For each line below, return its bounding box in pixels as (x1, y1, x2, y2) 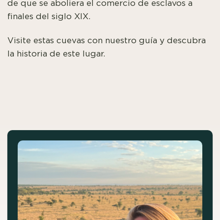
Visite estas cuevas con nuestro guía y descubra (7, 36, 206, 45)
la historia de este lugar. (7, 49, 105, 58)
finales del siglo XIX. (7, 12, 90, 21)
